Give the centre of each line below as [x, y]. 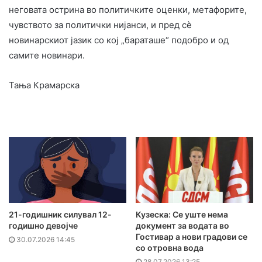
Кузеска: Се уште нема [182, 215]
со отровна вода [170, 248]
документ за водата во [182, 226]
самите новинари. [47, 55]
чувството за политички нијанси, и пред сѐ [100, 25]
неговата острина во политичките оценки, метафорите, [128, 9]
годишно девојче [43, 226]
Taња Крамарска [44, 85]
